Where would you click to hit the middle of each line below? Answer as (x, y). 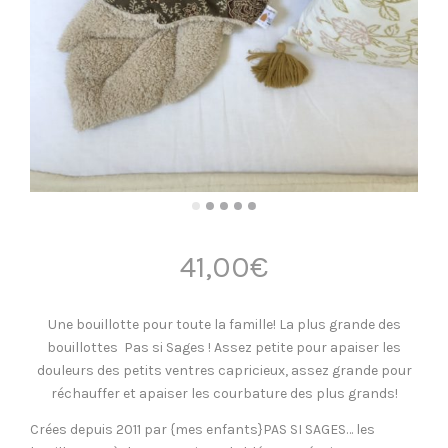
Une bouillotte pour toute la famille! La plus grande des (224, 325)
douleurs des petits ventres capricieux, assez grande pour (224, 371)
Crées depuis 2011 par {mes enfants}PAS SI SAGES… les (202, 429)
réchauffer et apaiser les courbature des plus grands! (224, 394)
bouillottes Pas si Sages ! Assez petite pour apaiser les (224, 348)
